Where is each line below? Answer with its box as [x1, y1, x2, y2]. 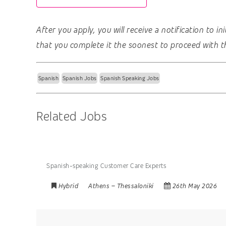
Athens [88, 181, 109, 190]
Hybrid [59, 181, 78, 190]
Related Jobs [36, 108, 106, 125]
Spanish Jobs [62, 75, 97, 82]
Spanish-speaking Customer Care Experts [46, 161, 166, 171]
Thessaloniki [117, 181, 154, 190]
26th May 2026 [172, 181, 217, 190]
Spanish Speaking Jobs [100, 75, 159, 82]
